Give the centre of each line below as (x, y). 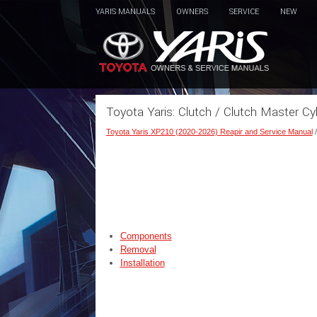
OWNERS (192, 12)
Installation (142, 263)
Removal (138, 249)
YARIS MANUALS (125, 12)
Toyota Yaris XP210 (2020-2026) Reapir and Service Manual (209, 132)
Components (146, 236)
